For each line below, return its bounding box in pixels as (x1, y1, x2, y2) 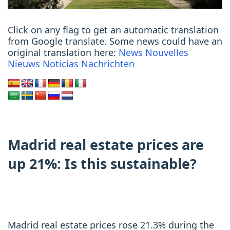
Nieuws (8, 57, 40, 70)
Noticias (43, 57, 79, 70)
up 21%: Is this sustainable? (8, 154, 197, 174)
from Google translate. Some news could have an (8, 35, 222, 48)
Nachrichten (81, 57, 135, 70)
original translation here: (8, 46, 119, 59)
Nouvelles (145, 46, 188, 59)
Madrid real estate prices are (8, 135, 204, 155)
